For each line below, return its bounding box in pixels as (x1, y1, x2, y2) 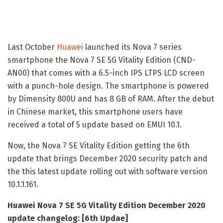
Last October (7, 42, 57, 52)
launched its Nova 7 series (83, 42, 182, 52)
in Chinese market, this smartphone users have (7, 107, 183, 116)
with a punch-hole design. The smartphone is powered (7, 81, 209, 91)
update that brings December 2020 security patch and (7, 153, 208, 163)
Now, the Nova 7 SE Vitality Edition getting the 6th (7, 140, 190, 150)
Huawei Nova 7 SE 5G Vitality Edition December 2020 (7, 200, 206, 210)
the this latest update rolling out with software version (7, 166, 208, 176)
